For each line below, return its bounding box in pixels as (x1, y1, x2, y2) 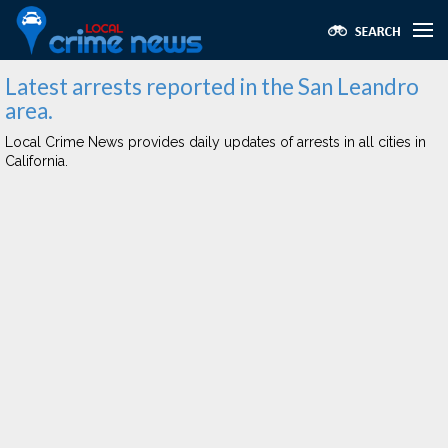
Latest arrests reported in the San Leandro (5, 73, 419, 100)
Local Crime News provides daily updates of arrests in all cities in (5, 134, 426, 150)
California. (5, 153, 68, 169)
